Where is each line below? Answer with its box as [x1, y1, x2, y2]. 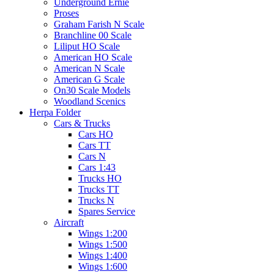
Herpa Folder [29, 107, 81, 118]
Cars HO [78, 129, 113, 140]
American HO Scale [54, 52, 132, 63]
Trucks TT [78, 184, 119, 195]
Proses [54, 8, 79, 19]
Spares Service [78, 206, 135, 217]
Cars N [78, 151, 106, 162]
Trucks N [78, 195, 114, 206]
